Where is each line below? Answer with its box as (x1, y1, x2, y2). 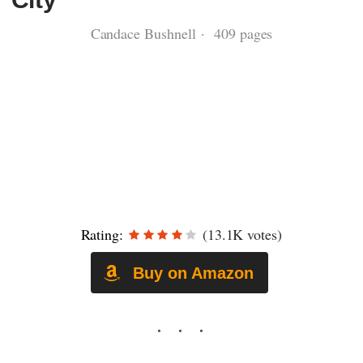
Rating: (80, 224, 124, 244)
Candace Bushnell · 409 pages (90, 23, 273, 43)
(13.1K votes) (198, 224, 283, 244)
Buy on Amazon (128, 263, 254, 282)
